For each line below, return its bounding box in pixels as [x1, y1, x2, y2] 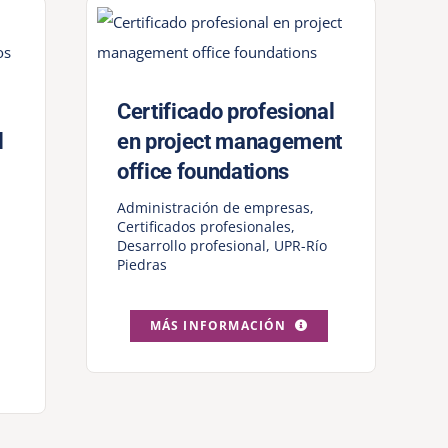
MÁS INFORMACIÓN [149, 317, 287, 335]
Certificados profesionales [116, 217, 291, 237]
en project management [116, 129, 342, 155]
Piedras [116, 255, 167, 275]
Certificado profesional [116, 99, 335, 125]
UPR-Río [273, 236, 327, 256]
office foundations [116, 159, 289, 185]
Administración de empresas [116, 198, 310, 218]
